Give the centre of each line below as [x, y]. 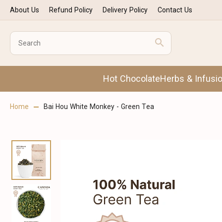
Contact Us [175, 10]
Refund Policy [71, 10]
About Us [25, 10]
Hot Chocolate [132, 79]
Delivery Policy [125, 10]
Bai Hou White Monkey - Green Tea [99, 107]
